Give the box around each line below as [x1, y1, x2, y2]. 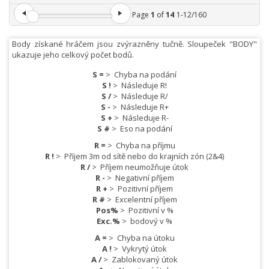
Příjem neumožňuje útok [100, 162, 189, 173]
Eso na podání [119, 123, 172, 134]
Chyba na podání [114, 69, 177, 80]
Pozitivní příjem [118, 183, 173, 195]
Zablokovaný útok [112, 254, 178, 265]
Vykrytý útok [122, 243, 167, 255]
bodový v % [130, 216, 172, 227]
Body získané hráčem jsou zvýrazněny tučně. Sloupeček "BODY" [12, 38, 257, 50]
